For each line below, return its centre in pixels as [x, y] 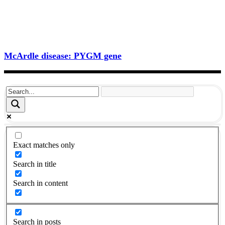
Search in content [40, 183]
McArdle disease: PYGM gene [63, 56]
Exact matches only [44, 145]
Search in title [35, 164]
